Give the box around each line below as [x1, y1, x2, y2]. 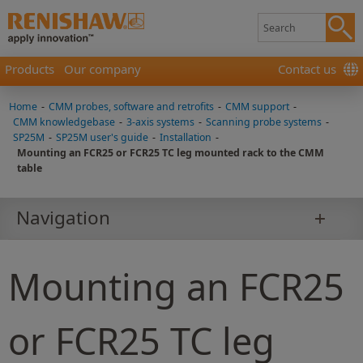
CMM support [225, 100, 289, 113]
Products [5, 61, 54, 77]
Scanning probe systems [206, 115, 322, 129]
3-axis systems [126, 115, 194, 129]
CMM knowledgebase [13, 115, 115, 129]
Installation [160, 130, 211, 144]
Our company [64, 61, 141, 77]
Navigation [16, 205, 110, 231]
